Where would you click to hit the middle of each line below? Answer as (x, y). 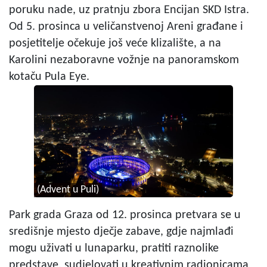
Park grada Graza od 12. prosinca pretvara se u (125, 215)
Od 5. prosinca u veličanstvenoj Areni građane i (126, 27)
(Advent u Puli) (68, 190)
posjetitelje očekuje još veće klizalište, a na (115, 43)
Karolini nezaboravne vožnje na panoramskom (124, 60)
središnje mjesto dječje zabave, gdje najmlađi (121, 232)
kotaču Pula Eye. (49, 77)
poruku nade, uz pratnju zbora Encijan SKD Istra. (129, 10)
